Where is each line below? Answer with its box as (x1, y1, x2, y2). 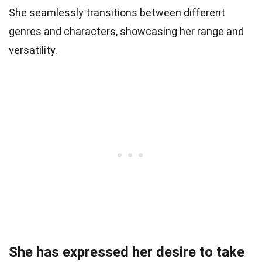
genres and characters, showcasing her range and (9, 25, 244, 38)
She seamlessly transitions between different (9, 6, 225, 19)
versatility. (9, 44, 57, 57)
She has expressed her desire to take (9, 244, 244, 261)
